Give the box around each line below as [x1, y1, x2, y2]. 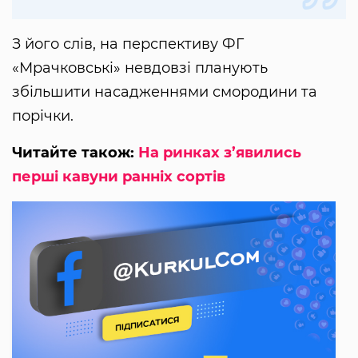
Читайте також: [12, 144, 138, 162]
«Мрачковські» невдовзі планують [12, 59, 268, 78]
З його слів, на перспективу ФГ [12, 35, 244, 54]
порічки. [12, 107, 74, 125]
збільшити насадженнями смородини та [12, 83, 317, 101]
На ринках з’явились [138, 144, 301, 162]
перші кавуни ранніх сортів [12, 168, 225, 186]
